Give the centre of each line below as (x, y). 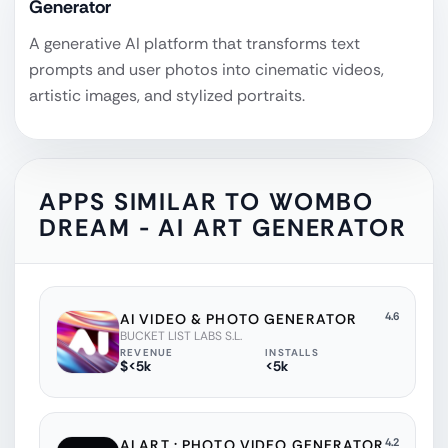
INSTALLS (292, 352)
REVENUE (147, 352)
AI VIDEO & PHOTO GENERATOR (239, 318)
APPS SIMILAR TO (154, 201)
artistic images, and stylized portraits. (167, 95)
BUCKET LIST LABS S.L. (181, 335)
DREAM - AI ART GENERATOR (223, 227)
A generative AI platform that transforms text (194, 43)
